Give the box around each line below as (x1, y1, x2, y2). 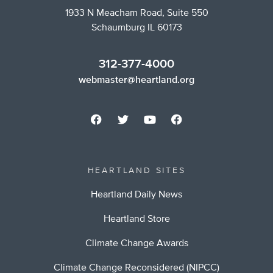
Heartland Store (103, 214, 170, 225)
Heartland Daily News (91, 190, 182, 200)
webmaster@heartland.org (79, 76, 194, 86)
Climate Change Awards (85, 239, 188, 249)
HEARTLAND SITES (87, 166, 186, 175)
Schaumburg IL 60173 (91, 23, 182, 34)
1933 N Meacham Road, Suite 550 (65, 9, 208, 19)
